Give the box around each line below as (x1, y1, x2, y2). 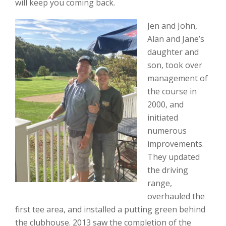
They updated (147, 151, 200, 162)
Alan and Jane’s (147, 33, 204, 44)
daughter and (147, 46, 199, 58)
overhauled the (147, 191, 205, 202)
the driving (147, 164, 188, 176)
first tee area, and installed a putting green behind (15, 204, 205, 215)
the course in (147, 86, 197, 97)
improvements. (147, 138, 204, 149)
